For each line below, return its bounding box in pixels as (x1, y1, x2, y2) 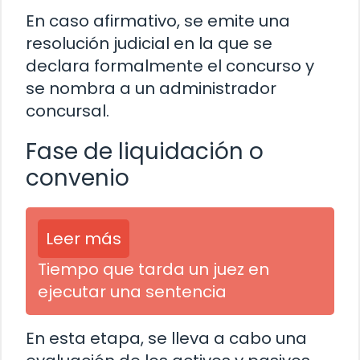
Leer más (46, 227, 121, 251)
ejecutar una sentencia (38, 280, 227, 304)
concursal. (26, 100, 109, 123)
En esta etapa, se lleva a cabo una (26, 327, 307, 350)
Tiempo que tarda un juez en (38, 258, 269, 281)
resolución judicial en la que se (26, 32, 272, 55)
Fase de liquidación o (26, 136, 264, 168)
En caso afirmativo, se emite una (26, 10, 290, 33)
